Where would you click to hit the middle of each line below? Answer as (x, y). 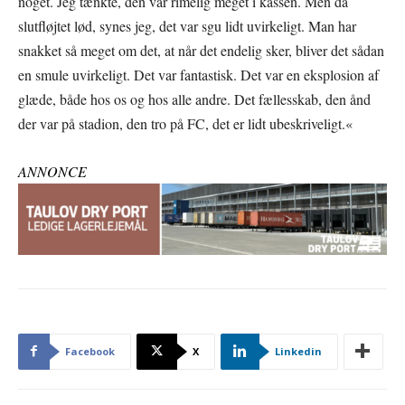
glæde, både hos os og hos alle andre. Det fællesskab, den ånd (194, 99)
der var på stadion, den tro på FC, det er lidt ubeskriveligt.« (185, 123)
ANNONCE (52, 171)
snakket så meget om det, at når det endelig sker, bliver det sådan (201, 50)
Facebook (90, 351)
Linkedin (298, 351)
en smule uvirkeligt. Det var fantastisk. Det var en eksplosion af (198, 74)
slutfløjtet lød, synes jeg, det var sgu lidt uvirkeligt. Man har (187, 25)
